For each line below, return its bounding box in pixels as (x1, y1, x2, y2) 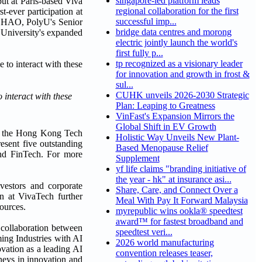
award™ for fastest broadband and (115, 216, 243, 227)
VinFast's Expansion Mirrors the (115, 111, 235, 122)
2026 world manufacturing (115, 237, 214, 248)
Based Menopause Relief (115, 143, 208, 153)
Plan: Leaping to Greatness (115, 101, 215, 111)
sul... (115, 80, 133, 90)
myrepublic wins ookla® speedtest (115, 206, 243, 216)
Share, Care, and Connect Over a (115, 185, 238, 195)
